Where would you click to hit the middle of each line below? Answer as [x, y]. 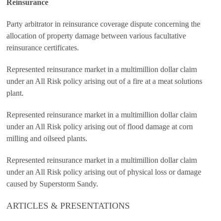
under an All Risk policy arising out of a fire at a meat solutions [104, 81]
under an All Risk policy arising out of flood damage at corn [100, 127]
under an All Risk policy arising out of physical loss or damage [104, 172]
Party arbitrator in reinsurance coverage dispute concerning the [103, 24]
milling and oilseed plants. [47, 138]
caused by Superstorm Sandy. [52, 184]
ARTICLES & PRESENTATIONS [68, 206]
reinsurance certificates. [43, 48]
